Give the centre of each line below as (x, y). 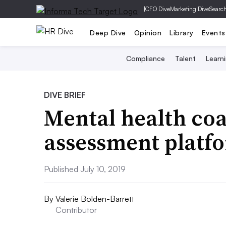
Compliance (145, 58)
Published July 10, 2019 (85, 169)
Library (182, 32)
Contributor (76, 210)
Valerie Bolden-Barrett (95, 199)
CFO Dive (158, 9)
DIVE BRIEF (65, 95)
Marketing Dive (190, 9)
